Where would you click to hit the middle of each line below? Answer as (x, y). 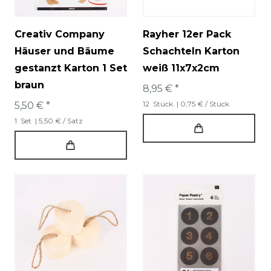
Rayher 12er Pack (187, 34)
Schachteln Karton (191, 51)
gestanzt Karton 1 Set (71, 68)
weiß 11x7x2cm (181, 68)
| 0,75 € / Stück (202, 104)
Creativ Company (60, 34)
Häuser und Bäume (64, 51)
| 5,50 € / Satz (58, 121)
